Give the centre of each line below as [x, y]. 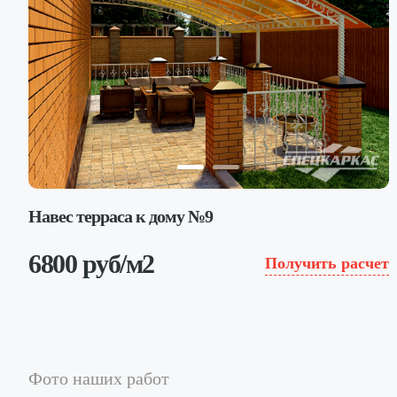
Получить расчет [327, 263]
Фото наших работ [99, 378]
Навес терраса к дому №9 [121, 216]
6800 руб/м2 [91, 263]
